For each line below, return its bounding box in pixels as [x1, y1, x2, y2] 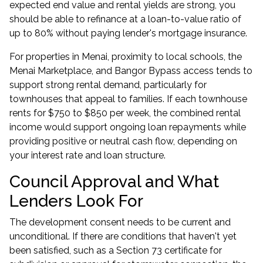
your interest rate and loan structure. [9, 150, 166, 161]
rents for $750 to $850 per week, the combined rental [9, 107, 241, 119]
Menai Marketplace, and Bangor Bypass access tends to [9, 65, 252, 76]
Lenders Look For [9, 191, 143, 211]
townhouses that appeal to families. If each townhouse [9, 93, 247, 104]
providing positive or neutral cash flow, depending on [9, 136, 237, 147]
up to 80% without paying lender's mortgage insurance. [9, 28, 247, 39]
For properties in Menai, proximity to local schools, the [9, 51, 242, 62]
